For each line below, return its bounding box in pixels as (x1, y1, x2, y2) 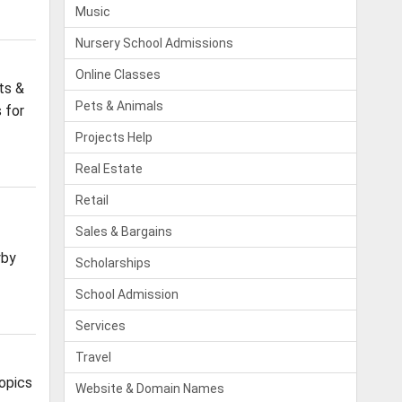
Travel (75, 350, 112, 364)
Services (75, 319, 127, 333)
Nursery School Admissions (75, 36, 234, 50)
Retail (75, 193, 109, 207)
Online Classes (75, 67, 162, 82)
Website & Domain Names (75, 381, 225, 396)
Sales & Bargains (75, 224, 173, 239)
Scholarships (75, 256, 152, 270)
